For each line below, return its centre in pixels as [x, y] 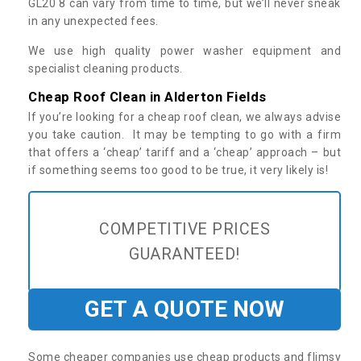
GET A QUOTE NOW [185, 309]
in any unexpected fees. [93, 21]
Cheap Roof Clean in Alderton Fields [147, 96]
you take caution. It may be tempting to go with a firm [185, 134]
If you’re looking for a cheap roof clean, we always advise [185, 116]
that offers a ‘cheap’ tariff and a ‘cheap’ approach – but [185, 152]
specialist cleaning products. [106, 68]
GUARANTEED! [185, 254]
